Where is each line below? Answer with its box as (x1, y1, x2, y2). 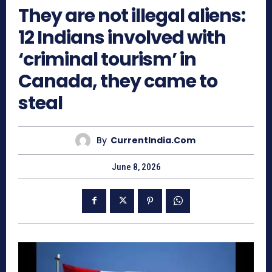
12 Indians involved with (18, 24, 226, 50)
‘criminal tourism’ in (18, 46, 196, 72)
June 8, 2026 (111, 161, 161, 172)
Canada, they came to (18, 68, 217, 94)
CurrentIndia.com (110, 134, 195, 147)
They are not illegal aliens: (18, 2, 245, 29)
